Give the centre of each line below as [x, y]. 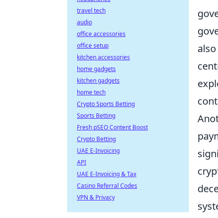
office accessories [101, 34]
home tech [91, 92]
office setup [93, 45]
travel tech [91, 10]
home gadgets [96, 69]
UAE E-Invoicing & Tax [107, 174]
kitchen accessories [103, 57]
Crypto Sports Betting [106, 104]
